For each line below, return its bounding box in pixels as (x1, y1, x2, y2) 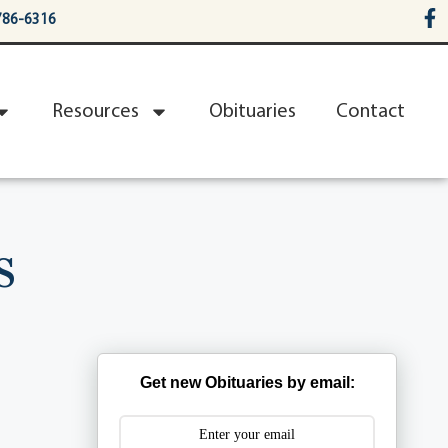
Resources (52, 101, 139, 122)
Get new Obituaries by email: (139, 374, 355, 392)
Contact (336, 101, 405, 122)
